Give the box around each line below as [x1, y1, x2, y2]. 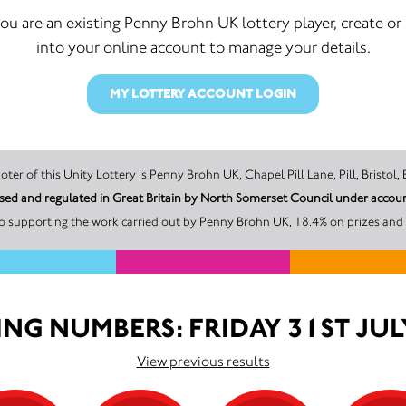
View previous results [136, 353, 270, 370]
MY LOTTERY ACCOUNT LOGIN [110, 86, 296, 101]
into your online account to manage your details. [35, 37, 371, 57]
